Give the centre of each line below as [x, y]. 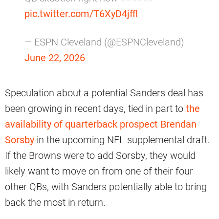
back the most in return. [55, 202]
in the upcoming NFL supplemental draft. [122, 140]
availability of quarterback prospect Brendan [101, 124]
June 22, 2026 [55, 57]
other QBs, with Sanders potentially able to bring [106, 186]
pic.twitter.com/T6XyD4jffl [81, 13]
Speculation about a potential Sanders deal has [104, 93]
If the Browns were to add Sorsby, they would [100, 155]
